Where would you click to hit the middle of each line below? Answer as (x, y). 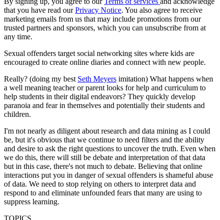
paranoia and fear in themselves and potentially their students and (104, 105)
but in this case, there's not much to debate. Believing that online (103, 166)
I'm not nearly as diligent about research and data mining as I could (107, 131)
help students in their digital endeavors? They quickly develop (100, 96)
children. (17, 114)
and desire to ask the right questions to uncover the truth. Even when (110, 148)
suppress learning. (32, 201)
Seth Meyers (97, 79)
